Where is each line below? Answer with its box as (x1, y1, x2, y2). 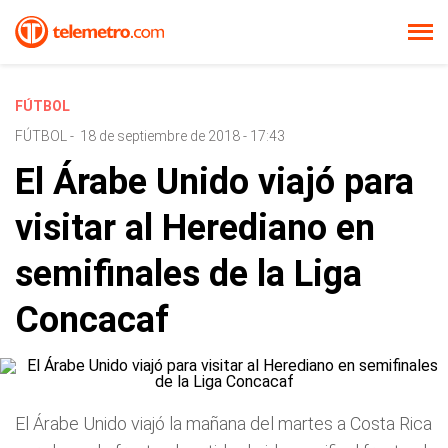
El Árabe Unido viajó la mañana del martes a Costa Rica (15, 413, 432, 434)
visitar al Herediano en (15, 207, 375, 249)
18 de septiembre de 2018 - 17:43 (80, 128, 285, 144)
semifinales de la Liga (15, 253, 362, 295)
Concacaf (15, 299, 169, 341)
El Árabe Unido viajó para (15, 161, 414, 203)
